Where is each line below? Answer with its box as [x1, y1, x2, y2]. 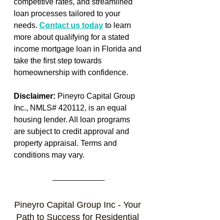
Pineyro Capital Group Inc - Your [14, 199, 143, 210]
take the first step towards [14, 56, 104, 65]
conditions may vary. [14, 150, 84, 159]
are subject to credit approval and [14, 127, 131, 136]
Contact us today [39, 21, 103, 29]
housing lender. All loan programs [14, 115, 132, 124]
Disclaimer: [14, 91, 55, 100]
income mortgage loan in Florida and [14, 44, 143, 53]
